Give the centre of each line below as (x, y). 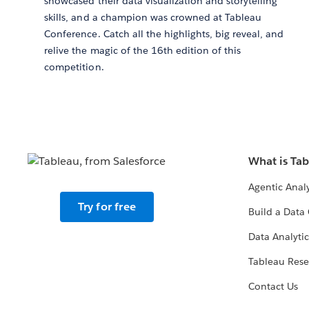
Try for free (107, 207)
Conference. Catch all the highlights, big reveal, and (164, 34)
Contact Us (273, 287)
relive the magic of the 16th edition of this (143, 51)
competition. (74, 67)
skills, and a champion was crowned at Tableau (153, 18)
